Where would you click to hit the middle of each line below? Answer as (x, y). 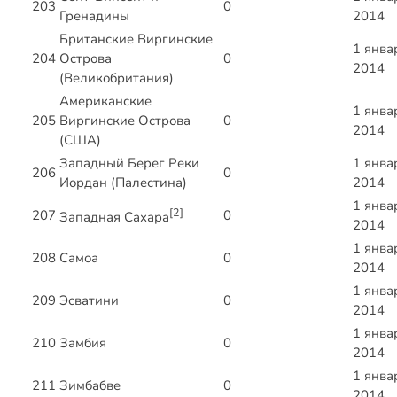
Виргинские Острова (125, 121)
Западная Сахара (114, 218)
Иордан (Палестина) (123, 183)
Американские (105, 101)
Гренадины (94, 16)
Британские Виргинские (136, 39)
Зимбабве (90, 386)
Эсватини (89, 301)
